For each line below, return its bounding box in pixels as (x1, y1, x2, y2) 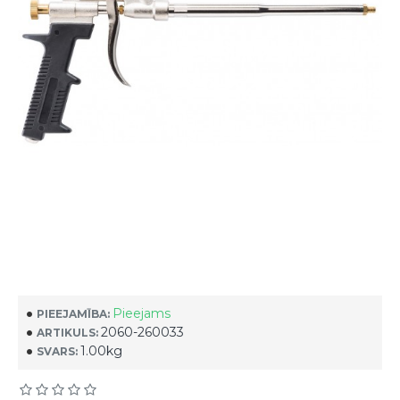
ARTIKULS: (37, 325, 98, 339)
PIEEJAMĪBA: (37, 306, 110, 321)
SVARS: (37, 344, 78, 358)
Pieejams (112, 305, 171, 321)
